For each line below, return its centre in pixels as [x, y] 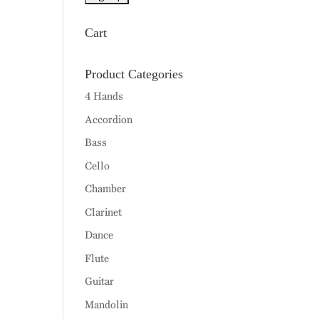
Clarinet [104, 212]
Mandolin [107, 304]
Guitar [100, 281]
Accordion [109, 119]
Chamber [106, 189]
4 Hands [104, 96]
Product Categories [134, 74]
